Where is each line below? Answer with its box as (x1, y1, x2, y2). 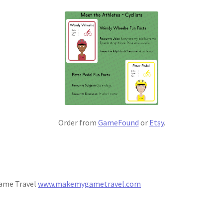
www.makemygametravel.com (38, 178, 141, 189)
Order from (58, 117, 98, 128)
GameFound (98, 117, 139, 128)
